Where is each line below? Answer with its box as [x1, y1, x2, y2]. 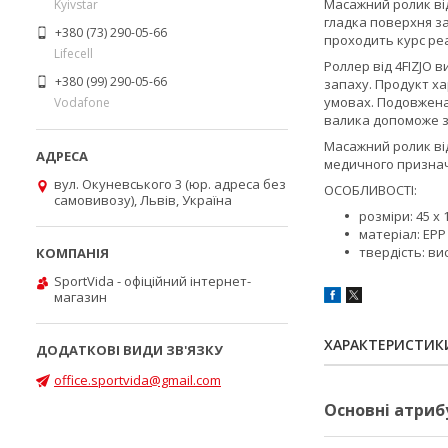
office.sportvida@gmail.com [54, 370, 221, 389]
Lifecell [54, 44, 93, 62]
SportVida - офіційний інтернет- [54, 272, 251, 290]
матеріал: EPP [359, 225, 446, 243]
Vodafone [54, 93, 110, 111]
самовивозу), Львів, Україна [54, 191, 232, 209]
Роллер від [324, 57, 395, 75]
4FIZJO [395, 57, 432, 75]
